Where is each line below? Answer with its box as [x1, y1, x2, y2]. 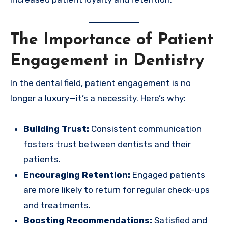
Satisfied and [152, 215, 207, 225]
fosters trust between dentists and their [23, 138, 191, 149]
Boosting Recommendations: [23, 215, 152, 225]
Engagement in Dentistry [10, 53, 204, 70]
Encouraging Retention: [23, 169, 130, 180]
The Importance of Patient [10, 32, 213, 49]
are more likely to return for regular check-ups [23, 184, 210, 195]
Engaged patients [130, 169, 205, 180]
